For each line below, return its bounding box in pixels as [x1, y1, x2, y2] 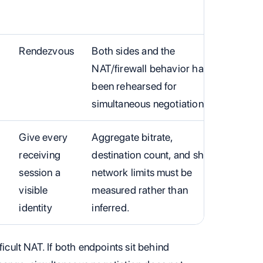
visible [19, 183, 48, 196]
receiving [19, 148, 61, 161]
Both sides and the [92, 44, 176, 57]
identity [19, 201, 52, 214]
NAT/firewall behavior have [92, 62, 215, 75]
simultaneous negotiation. [92, 97, 207, 110]
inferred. [92, 201, 130, 214]
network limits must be [92, 166, 193, 178]
